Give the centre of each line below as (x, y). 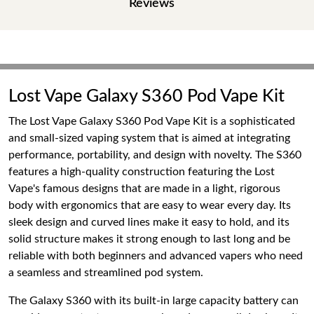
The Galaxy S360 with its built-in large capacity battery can (153, 301)
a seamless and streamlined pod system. (106, 273)
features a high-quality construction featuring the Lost (142, 172)
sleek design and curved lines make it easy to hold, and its (149, 222)
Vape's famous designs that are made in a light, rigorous (144, 189)
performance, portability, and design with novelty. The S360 (155, 155)
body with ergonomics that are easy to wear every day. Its (150, 205)
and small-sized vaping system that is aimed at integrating (149, 138)
